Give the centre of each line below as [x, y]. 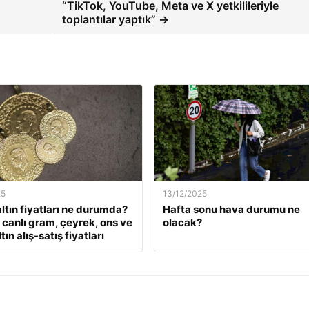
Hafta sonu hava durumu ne [231, 210]
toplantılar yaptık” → [116, 20]
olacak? [182, 223]
